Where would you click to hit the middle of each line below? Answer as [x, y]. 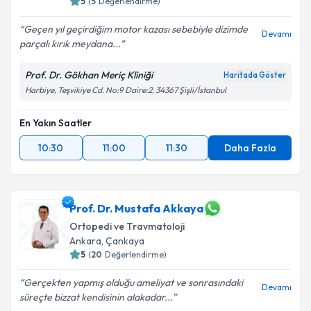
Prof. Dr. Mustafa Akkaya [136, 208]
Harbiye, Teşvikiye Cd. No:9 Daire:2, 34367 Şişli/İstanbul [126, 90]
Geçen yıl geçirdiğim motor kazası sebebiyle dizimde [136, 29]
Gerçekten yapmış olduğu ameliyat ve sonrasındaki [133, 283]
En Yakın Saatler [56, 123]
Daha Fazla [250, 148]
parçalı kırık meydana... [70, 44]
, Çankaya [123, 241]
